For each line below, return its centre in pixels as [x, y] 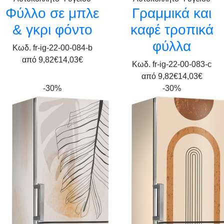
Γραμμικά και [172, 13]
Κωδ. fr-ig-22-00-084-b [52, 48]
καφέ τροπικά [172, 30]
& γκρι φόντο [52, 30]
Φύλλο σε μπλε [52, 13]
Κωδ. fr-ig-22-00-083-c [172, 64]
